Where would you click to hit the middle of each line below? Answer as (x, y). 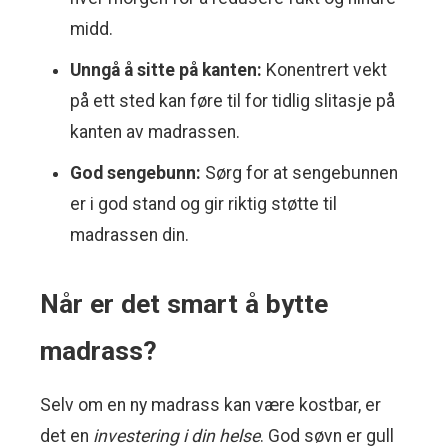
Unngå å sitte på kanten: (166, 70)
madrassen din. (129, 235)
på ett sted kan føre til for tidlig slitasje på (232, 101)
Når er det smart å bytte (184, 304)
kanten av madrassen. (155, 132)
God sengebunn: (135, 173)
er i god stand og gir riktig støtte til (203, 204)
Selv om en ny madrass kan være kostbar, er (210, 405)
